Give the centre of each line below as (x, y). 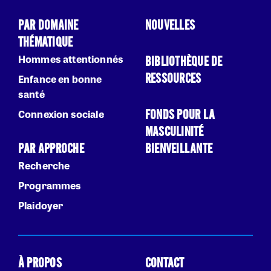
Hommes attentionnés (71, 59)
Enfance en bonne (60, 79)
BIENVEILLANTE (179, 149)
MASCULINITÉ (175, 132)
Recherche (44, 166)
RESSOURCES (173, 79)
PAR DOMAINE (48, 26)
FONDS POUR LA (180, 116)
